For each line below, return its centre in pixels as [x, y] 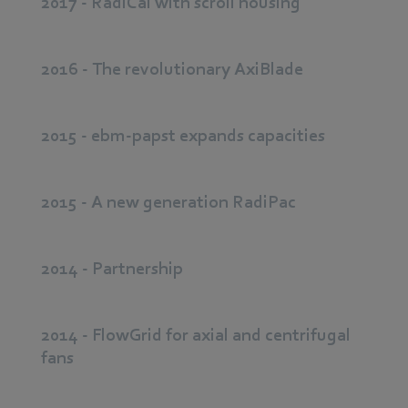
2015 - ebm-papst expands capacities [183, 136]
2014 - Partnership [112, 269]
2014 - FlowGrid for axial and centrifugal [196, 336]
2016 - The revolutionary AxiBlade [172, 70]
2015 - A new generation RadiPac [168, 203]
